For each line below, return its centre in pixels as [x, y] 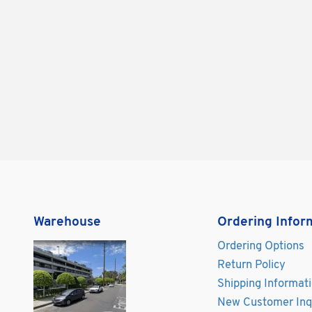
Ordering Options [260, 246]
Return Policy [251, 265]
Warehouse [68, 222]
